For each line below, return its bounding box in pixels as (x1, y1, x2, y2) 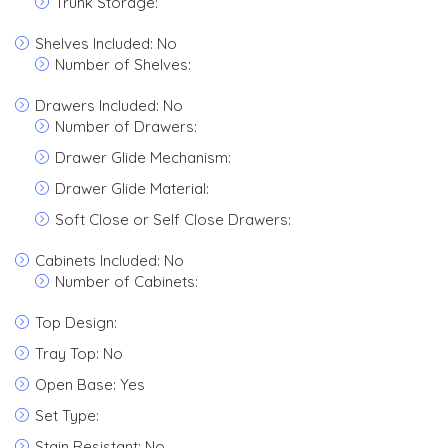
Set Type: (35, 406, 99, 425)
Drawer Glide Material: (55, 179, 209, 198)
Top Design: (35, 313, 117, 332)
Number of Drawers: (55, 117, 197, 136)
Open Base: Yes (35, 375, 145, 394)
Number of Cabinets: (55, 272, 198, 291)
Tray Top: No (35, 344, 123, 363)
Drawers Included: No (35, 96, 183, 115)
